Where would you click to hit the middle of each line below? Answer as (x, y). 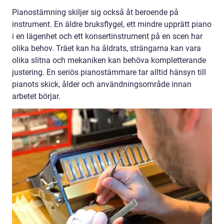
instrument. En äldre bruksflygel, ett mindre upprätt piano (112, 24)
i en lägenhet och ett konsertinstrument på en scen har (107, 36)
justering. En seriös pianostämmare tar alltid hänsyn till (109, 72)
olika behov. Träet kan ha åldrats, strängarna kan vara (106, 48)
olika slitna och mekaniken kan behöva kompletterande (109, 60)
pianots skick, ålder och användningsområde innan (102, 84)
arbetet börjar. (36, 96)
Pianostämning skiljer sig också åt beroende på (95, 12)
